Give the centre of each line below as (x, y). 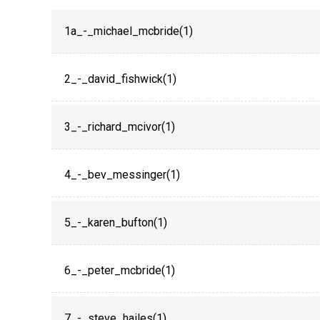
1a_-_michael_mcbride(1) (129, 31)
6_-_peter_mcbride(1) (120, 270)
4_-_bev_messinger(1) (122, 175)
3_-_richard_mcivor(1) (120, 127)
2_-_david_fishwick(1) (120, 79)
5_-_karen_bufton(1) (116, 222)
